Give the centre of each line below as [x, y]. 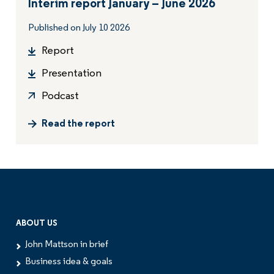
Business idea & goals [69, 261]
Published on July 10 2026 [79, 28]
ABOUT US [37, 223]
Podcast [60, 97]
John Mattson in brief [67, 244]
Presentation [72, 74]
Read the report [78, 124]
